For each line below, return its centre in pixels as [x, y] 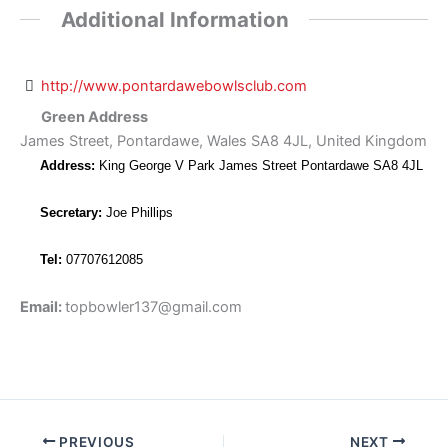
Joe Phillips [137, 213]
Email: [42, 306]
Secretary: [71, 213]
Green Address [93, 116]
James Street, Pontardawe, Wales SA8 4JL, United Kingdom [223, 140]
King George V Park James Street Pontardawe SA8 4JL [259, 165]
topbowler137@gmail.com [153, 306]
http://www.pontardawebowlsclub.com [174, 85]
